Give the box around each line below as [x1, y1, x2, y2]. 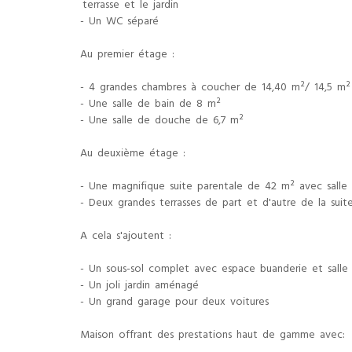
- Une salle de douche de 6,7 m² [80, 111, 244, 132]
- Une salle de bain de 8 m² [80, 94, 221, 115]
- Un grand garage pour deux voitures [80, 292, 269, 313]
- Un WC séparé [80, 12, 159, 33]
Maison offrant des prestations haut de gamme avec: [80, 325, 345, 346]
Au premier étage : [80, 45, 174, 66]
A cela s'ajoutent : [80, 226, 171, 247]
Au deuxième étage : [80, 144, 185, 165]
